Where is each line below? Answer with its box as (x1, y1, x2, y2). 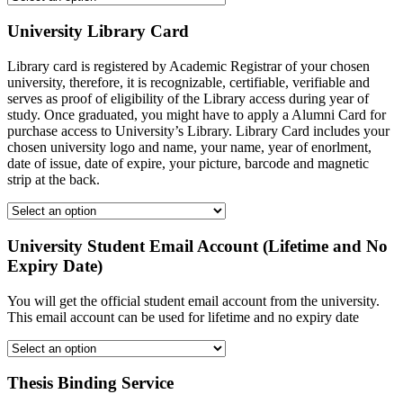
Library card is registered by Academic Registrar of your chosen (7, 58, 370, 75)
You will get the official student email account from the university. (7, 292, 380, 309)
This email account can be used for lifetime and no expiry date (7, 309, 359, 325)
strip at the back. (7, 172, 100, 188)
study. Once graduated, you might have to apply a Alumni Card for (7, 107, 386, 123)
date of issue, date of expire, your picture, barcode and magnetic (7, 156, 369, 172)
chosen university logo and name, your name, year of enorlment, (7, 139, 372, 156)
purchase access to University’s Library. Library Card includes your (7, 123, 390, 139)
